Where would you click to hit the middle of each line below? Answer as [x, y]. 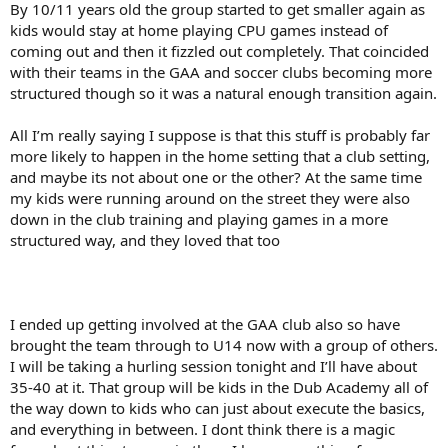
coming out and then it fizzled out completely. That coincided [219, 50]
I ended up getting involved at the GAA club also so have [205, 323]
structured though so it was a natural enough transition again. [223, 92]
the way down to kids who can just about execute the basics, [217, 407]
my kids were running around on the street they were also [210, 197]
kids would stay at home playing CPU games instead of [199, 29]
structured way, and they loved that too [145, 239]
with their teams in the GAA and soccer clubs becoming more [221, 71]
